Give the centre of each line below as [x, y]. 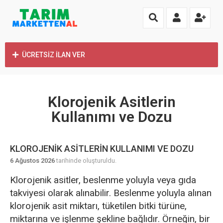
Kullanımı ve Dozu [111, 117]
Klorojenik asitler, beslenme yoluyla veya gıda [103, 180]
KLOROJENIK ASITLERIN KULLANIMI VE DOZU [102, 149]
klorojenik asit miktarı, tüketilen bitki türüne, [98, 206]
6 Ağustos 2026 [32, 161]
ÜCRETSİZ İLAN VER [54, 55]
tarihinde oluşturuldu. [86, 161]
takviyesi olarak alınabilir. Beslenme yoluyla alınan [111, 193]
